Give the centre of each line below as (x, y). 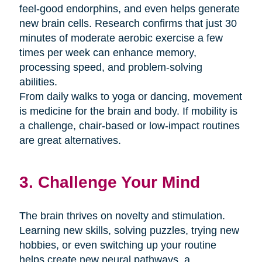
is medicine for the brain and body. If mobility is (128, 111)
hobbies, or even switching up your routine (118, 245)
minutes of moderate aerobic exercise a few (121, 38)
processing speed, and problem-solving (111, 68)
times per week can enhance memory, (108, 53)
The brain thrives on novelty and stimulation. (122, 216)
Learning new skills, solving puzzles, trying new (129, 231)
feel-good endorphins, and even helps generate (129, 9)
